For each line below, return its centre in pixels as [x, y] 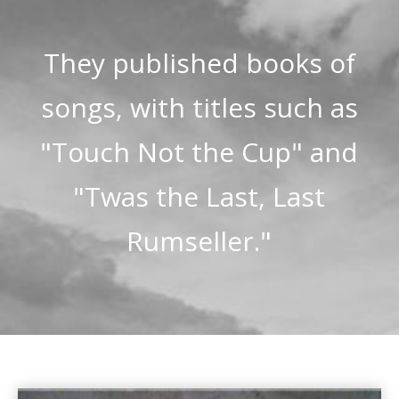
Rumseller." [199, 240]
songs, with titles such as [199, 107]
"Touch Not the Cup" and [199, 151]
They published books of [199, 62]
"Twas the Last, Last [199, 196]
